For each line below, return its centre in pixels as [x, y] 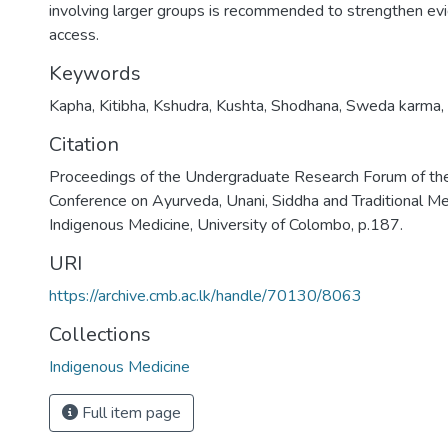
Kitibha [122, 106]
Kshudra [181, 106]
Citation [84, 144]
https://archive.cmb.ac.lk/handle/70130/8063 [205, 296]
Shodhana [305, 106]
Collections [100, 334]
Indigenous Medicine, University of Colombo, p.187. [226, 225]
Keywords [95, 73]
